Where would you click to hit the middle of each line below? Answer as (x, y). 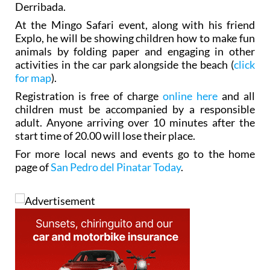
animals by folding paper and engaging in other (135, 51)
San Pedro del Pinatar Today (116, 167)
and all (236, 96)
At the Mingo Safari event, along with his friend (135, 25)
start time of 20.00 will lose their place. (105, 136)
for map (33, 78)
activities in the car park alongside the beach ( (124, 64)
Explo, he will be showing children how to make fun (135, 38)
